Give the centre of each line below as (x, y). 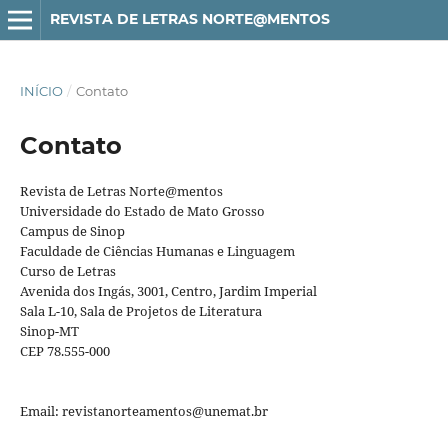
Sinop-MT (49, 330)
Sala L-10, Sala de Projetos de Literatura (140, 310)
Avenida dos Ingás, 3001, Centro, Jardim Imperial (168, 290)
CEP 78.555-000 (64, 350)
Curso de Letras (67, 270)
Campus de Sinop (72, 230)
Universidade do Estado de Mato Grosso (142, 210)
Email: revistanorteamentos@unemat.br (143, 410)
